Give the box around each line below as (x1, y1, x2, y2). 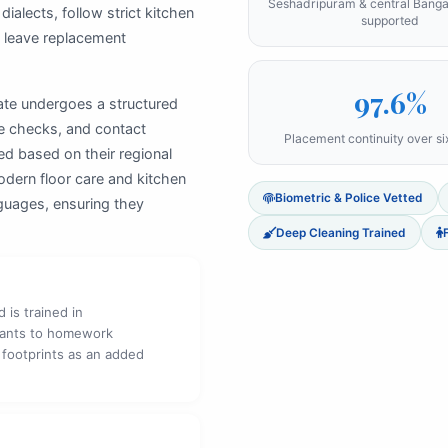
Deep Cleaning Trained (276, 225, 406, 240)
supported (361, 12, 419, 28)
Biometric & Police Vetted (275, 191, 423, 206)
